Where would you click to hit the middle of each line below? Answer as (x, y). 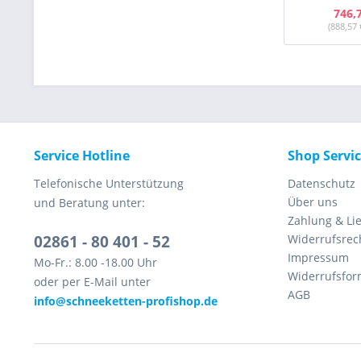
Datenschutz (322, 183)
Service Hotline (82, 156)
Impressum (318, 257)
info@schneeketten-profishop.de (126, 301)
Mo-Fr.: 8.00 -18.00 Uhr (95, 262)
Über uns (313, 202)
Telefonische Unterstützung (109, 183)
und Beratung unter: (89, 203)
